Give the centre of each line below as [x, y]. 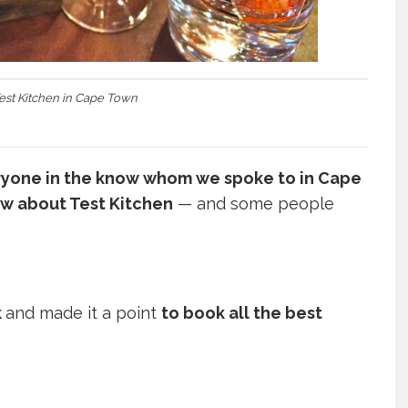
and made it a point [83, 313]
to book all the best [242, 313]
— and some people [254, 204]
